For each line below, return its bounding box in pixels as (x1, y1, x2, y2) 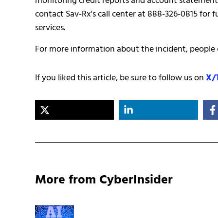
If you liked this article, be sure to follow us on (35, 71, 206, 85)
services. (35, 20, 65, 35)
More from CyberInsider (35, 170, 173, 191)
